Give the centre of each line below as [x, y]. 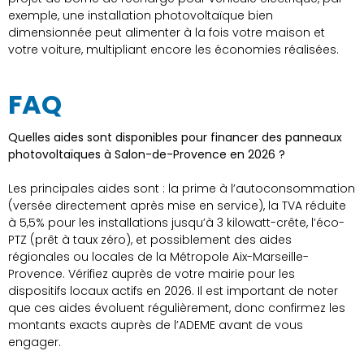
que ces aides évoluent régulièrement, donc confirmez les [177, 308]
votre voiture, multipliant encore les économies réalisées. [173, 50]
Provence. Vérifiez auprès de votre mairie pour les [152, 274]
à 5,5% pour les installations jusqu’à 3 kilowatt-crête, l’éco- [176, 223]
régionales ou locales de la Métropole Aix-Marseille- [158, 257]
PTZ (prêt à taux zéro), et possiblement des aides [150, 240]
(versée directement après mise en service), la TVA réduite [177, 206]
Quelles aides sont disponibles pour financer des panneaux [175, 138]
